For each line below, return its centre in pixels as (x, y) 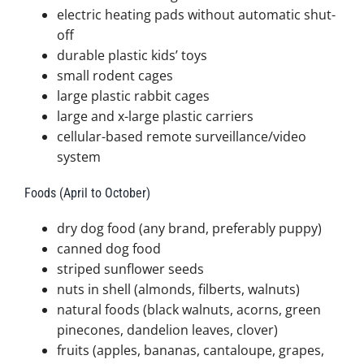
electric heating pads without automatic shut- (196, 14)
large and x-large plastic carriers (155, 116)
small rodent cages (115, 75)
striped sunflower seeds (130, 269)
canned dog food (108, 249)
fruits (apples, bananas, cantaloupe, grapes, (190, 351)
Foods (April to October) (87, 193)
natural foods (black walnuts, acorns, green (188, 310)
